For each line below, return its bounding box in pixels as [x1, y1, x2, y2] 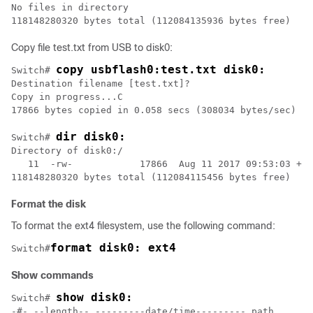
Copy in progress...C [11, 92, 123, 102]
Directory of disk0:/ [11, 145, 123, 156]
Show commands [11, 270, 94, 281]
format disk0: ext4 [50, 241, 176, 254]
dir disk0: [56, 130, 126, 143]
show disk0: [56, 291, 133, 304]
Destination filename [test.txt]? [11, 78, 190, 89]
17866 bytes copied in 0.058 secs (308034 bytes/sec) [11, 105, 296, 115]
